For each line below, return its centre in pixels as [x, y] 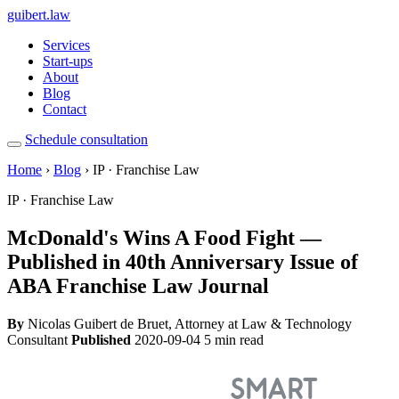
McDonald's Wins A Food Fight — [164, 237]
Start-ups [68, 61]
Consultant [37, 339]
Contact [65, 109]
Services [66, 45]
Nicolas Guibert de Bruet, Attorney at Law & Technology [188, 323]
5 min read [234, 339]
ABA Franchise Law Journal [138, 285]
